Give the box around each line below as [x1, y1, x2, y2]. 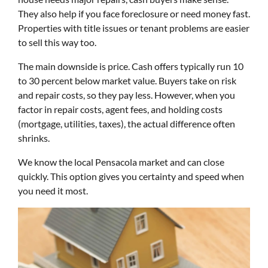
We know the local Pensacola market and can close [18, 156, 224, 167]
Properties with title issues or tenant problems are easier [18, 22, 249, 33]
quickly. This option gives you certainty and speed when [18, 170, 244, 182]
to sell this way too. [18, 36, 96, 48]
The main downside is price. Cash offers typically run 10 [18, 60, 243, 72]
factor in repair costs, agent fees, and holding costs [18, 103, 223, 115]
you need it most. [18, 185, 88, 196]
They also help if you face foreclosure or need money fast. [18, 8, 250, 19]
